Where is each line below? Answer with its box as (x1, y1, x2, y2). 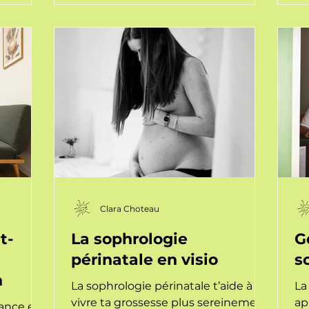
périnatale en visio (71, 250, 218, 269)
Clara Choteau (100, 203, 159, 214)
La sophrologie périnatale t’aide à (71, 279, 252, 292)
